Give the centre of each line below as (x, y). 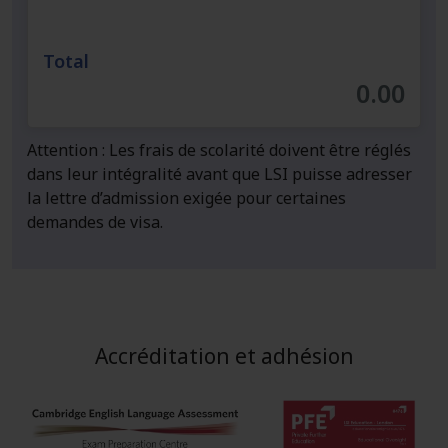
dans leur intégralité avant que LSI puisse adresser (219, 173)
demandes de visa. (95, 221)
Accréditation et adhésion (224, 355)
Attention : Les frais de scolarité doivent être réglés (219, 149)
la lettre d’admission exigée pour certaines (186, 197)
